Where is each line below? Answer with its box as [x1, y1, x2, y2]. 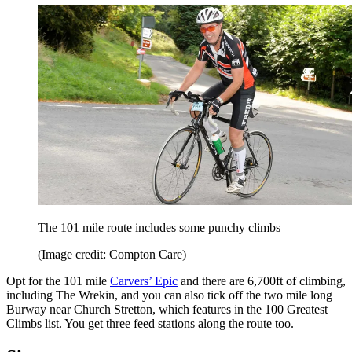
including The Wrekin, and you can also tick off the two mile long [6, 288, 332, 302]
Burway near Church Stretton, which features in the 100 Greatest [6, 302, 328, 316]
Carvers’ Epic [110, 273, 178, 288]
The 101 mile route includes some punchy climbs [38, 220, 280, 234]
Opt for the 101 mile [6, 273, 110, 288]
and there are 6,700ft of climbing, [178, 273, 346, 288]
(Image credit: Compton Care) [38, 247, 186, 261]
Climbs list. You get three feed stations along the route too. [6, 316, 297, 330]
